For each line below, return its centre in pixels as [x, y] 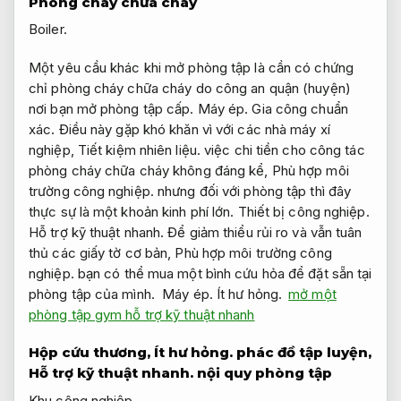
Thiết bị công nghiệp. [303, 211]
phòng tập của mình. [96, 294]
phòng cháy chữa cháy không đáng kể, [150, 170]
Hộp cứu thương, [91, 353]
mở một [312, 294]
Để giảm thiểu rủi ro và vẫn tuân [263, 232]
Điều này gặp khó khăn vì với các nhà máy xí [192, 129]
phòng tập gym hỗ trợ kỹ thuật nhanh [142, 314]
